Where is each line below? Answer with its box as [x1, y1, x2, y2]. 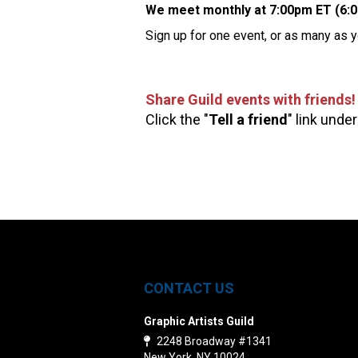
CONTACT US [144, 280, 234, 296]
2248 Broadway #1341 [154, 335, 272, 348]
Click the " [145, 111, 209, 128]
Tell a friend [209, 111, 288, 128]
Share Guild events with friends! [145, 91, 356, 108]
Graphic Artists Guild [144, 315, 254, 328]
